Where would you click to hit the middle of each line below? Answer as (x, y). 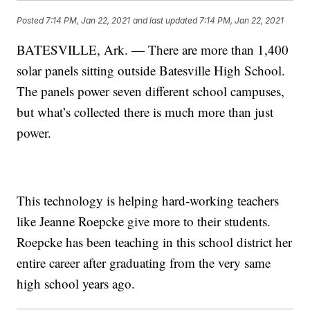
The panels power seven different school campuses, (151, 91)
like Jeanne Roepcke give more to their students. (144, 221)
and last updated (165, 20)
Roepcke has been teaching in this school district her (155, 241)
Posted (31, 20)
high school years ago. (76, 283)
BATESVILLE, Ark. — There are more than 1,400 (153, 49)
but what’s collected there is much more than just (145, 111)
